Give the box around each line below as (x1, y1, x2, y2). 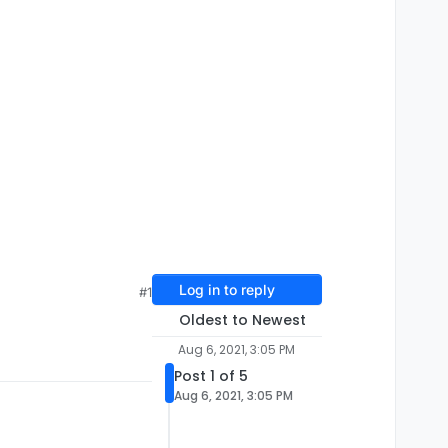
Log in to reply (178, 281, 275, 299)
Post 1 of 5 (174, 366, 248, 387)
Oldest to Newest (178, 310, 306, 331)
